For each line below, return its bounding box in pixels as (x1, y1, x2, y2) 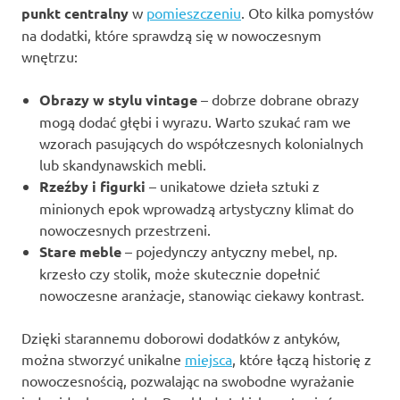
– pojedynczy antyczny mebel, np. (121, 241, 337, 260)
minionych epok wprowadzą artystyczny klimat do (39, 198, 354, 217)
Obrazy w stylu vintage (39, 89, 197, 109)
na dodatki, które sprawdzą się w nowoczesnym (21, 25, 321, 44)
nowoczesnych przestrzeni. (39, 220, 211, 238)
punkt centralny (21, 3, 129, 22)
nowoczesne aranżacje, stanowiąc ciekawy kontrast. (39, 285, 364, 304)
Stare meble (39, 241, 121, 261)
